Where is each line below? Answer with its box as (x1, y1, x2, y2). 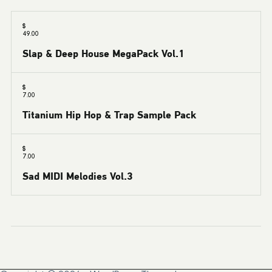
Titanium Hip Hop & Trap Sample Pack (22, 108, 196, 121)
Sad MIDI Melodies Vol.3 (22, 169, 132, 182)
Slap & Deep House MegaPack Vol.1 (22, 47, 184, 59)
